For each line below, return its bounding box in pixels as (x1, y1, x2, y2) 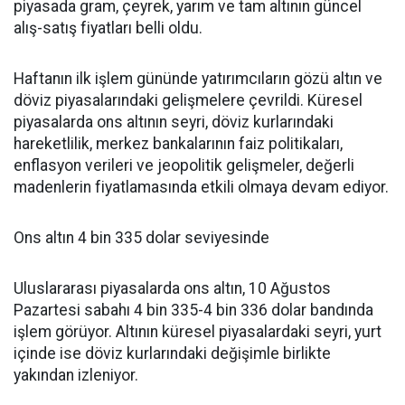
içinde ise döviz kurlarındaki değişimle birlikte (14, 344, 331, 363)
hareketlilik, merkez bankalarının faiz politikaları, (14, 135, 343, 154)
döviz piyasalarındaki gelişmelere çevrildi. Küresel (14, 91, 363, 110)
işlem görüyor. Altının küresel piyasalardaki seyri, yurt (14, 323, 381, 342)
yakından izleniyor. (14, 366, 138, 385)
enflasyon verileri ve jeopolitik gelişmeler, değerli (14, 156, 354, 175)
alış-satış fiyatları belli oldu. (14, 19, 202, 38)
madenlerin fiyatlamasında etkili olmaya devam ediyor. (14, 178, 389, 197)
